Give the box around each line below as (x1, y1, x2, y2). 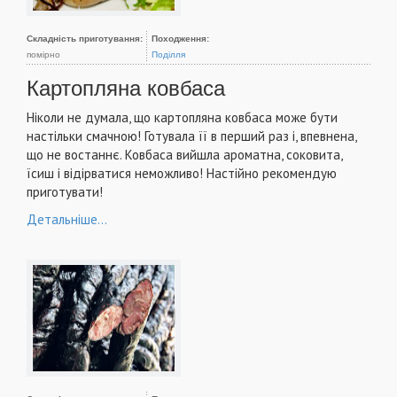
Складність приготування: (27, 33, 143, 43)
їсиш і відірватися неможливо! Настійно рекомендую (27, 164, 337, 182)
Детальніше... (27, 210, 107, 228)
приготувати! (27, 183, 103, 200)
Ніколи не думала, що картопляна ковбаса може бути (27, 108, 338, 126)
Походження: (152, 33, 209, 43)
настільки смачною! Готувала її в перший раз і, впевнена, (27, 127, 356, 144)
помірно (27, 49, 60, 59)
